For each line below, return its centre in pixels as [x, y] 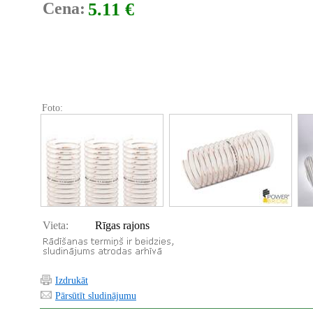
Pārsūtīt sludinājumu [96, 296]
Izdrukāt [72, 281]
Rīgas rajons [122, 225]
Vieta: [56, 225]
